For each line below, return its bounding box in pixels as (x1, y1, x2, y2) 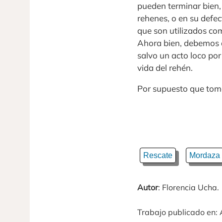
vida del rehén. (137, 62, 193, 73)
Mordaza (189, 151, 220, 160)
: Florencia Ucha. (158, 182, 219, 193)
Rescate (143, 151, 172, 160)
